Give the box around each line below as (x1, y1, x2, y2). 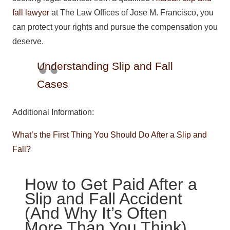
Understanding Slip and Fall (37, 60, 173, 72)
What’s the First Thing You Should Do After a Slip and (12, 130, 207, 140)
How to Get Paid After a (25, 175, 197, 194)
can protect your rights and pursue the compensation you (12, 23, 218, 32)
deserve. (12, 37, 44, 46)
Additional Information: (12, 108, 94, 117)
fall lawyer (12, 8, 49, 17)
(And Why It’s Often (25, 204, 167, 223)
